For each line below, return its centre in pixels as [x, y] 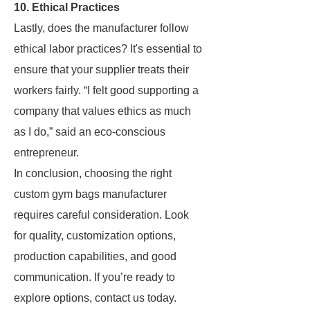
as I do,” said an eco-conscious [90, 132]
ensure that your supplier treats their [101, 70]
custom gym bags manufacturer [90, 194]
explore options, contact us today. [95, 298]
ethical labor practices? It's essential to [108, 49]
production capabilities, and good [95, 256]
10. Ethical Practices [67, 7]
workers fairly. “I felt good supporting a [106, 90]
